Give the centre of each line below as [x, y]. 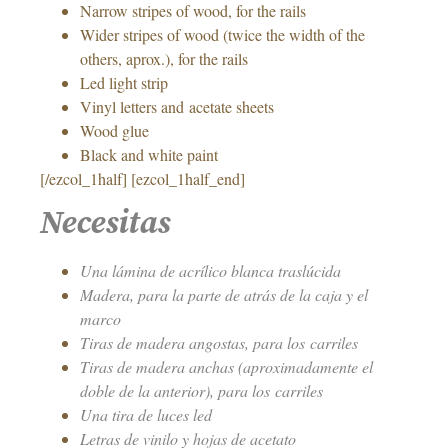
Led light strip [124, 82]
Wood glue [114, 130]
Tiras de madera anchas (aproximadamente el [226, 367]
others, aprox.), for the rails [164, 58]
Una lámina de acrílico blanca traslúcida [210, 271]
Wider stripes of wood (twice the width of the [222, 34]
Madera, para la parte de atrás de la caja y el [224, 295]
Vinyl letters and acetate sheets [177, 106]
